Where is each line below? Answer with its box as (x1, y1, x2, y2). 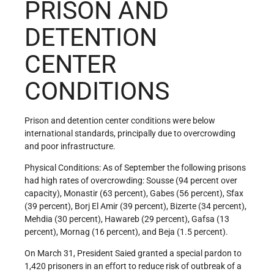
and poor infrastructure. (24, 141, 116, 152)
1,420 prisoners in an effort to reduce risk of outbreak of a (24, 261, 242, 272)
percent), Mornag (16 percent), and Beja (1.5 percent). (24, 227, 228, 237)
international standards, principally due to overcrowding (24, 128, 235, 139)
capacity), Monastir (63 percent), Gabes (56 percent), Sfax (24, 188, 243, 199)
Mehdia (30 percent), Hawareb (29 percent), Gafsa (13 (24, 214, 229, 224)
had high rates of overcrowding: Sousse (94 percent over (24, 176, 237, 186)
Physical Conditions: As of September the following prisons (24, 163, 246, 173)
